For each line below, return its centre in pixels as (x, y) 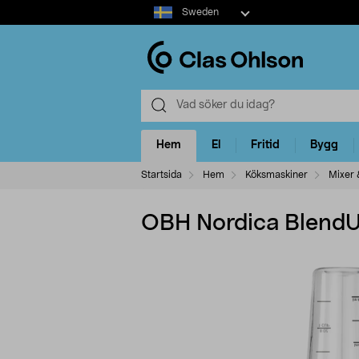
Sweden (200, 12)
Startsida (161, 174)
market (159, 23)
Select (157, 7)
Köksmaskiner (276, 174)
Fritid (265, 145)
